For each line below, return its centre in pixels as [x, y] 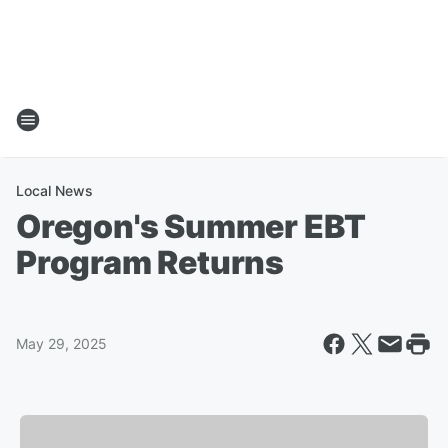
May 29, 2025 [61, 343]
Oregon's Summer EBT [191, 226]
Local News [54, 190]
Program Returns [150, 262]
